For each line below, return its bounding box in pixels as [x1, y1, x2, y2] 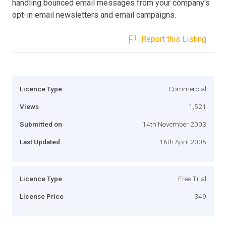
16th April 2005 [159, 137, 206, 146]
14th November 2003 [142, 120, 206, 128]
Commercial [168, 84, 206, 93]
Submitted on [20, 120, 62, 128]
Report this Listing [141, 34, 206, 44]
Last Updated [20, 137, 60, 146]
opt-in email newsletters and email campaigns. [12, 10, 176, 20]
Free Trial [178, 174, 206, 183]
